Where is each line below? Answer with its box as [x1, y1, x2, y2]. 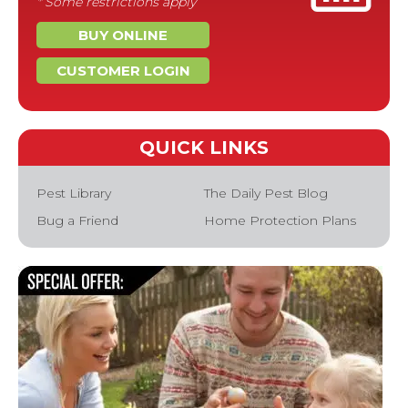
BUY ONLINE [78, 26, 168, 44]
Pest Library [36, 185, 111, 201]
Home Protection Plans [204, 212, 356, 229]
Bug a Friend [36, 212, 118, 229]
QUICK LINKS [139, 137, 269, 158]
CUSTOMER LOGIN [56, 62, 190, 79]
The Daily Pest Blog [204, 185, 328, 201]
